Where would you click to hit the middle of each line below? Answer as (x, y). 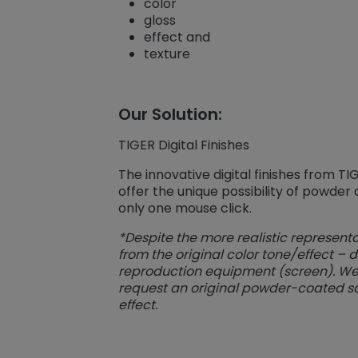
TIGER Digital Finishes (183, 145)
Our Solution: (170, 115)
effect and (177, 38)
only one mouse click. (185, 209)
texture (167, 54)
